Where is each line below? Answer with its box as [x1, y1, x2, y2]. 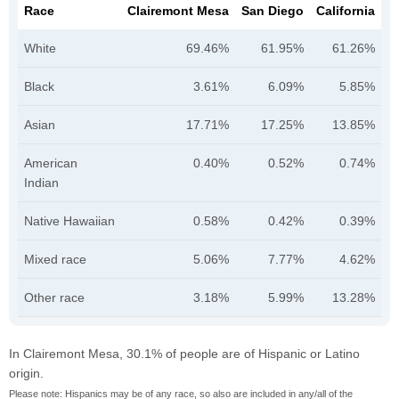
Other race [24, 290, 85, 305]
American [24, 156, 77, 171]
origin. [9, 366, 44, 381]
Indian [24, 175, 59, 191]
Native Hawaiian [24, 214, 115, 229]
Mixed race [24, 252, 86, 267]
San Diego [241, 4, 304, 19]
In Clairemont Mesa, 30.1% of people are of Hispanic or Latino [9, 346, 360, 362]
